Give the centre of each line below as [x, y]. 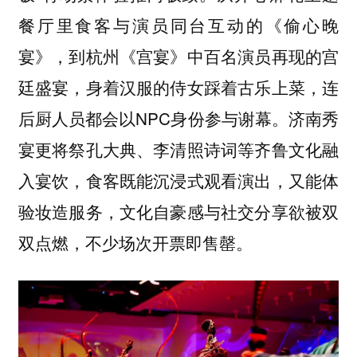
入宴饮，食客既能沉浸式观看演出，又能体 [178, 180]
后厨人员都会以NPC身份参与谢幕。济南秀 [178, 118]
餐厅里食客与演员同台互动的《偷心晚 [178, 25]
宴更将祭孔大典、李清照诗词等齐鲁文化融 [178, 149]
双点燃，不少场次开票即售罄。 [135, 243]
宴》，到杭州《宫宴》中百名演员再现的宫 [178, 56]
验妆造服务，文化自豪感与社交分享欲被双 [178, 212]
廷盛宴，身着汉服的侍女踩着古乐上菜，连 [178, 87]
